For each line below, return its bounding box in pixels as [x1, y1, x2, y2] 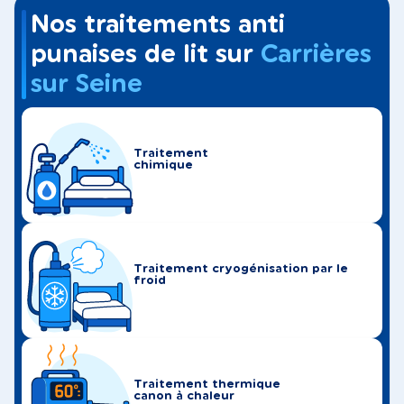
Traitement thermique [133, 378, 280, 390]
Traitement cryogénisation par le [133, 262, 348, 275]
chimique [133, 159, 193, 171]
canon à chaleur [133, 390, 234, 402]
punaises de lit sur [31, 42, 262, 68]
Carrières [261, 42, 372, 68]
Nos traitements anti [31, 13, 286, 38]
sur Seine [31, 72, 143, 97]
